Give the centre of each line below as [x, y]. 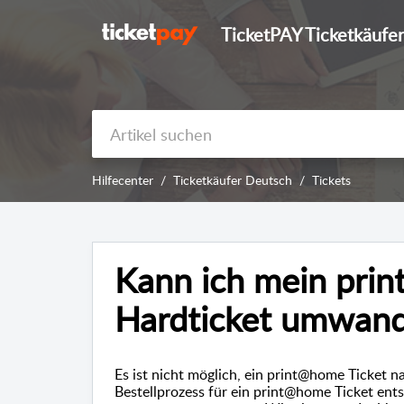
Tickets [331, 180]
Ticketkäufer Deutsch [233, 180]
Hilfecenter [123, 180]
